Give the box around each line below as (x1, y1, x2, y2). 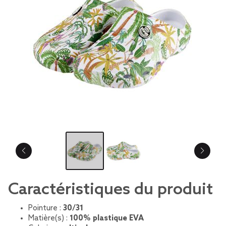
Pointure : (28, 204, 63, 213)
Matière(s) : (28, 214, 70, 223)
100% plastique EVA (70, 214, 144, 223)
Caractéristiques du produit (8, 180, 213, 199)
